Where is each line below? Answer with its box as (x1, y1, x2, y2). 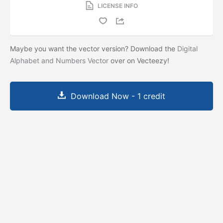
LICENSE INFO (97, 1, 138, 9)
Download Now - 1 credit (71, 91, 165, 101)
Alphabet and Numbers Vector (10, 56, 109, 65)
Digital (177, 44, 198, 53)
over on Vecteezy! (109, 56, 171, 65)
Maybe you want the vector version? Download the (10, 44, 177, 53)
